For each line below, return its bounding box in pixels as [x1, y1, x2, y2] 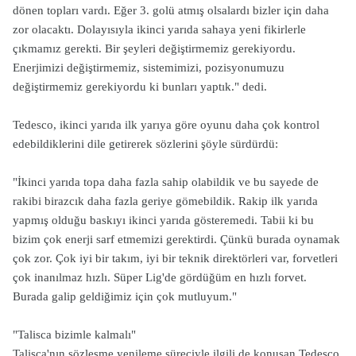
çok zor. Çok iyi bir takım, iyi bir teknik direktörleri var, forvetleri [13, 252, 338, 265]
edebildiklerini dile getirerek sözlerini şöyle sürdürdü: [13, 137, 278, 150]
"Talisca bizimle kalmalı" [13, 328, 136, 341]
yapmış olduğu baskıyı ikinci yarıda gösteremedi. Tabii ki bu [13, 214, 314, 226]
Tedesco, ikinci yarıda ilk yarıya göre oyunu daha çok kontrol [13, 118, 319, 131]
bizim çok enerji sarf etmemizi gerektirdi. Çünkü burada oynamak [13, 233, 340, 246]
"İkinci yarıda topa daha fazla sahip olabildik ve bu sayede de [13, 176, 319, 188]
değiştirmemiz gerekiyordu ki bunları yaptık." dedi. [13, 80, 267, 93]
